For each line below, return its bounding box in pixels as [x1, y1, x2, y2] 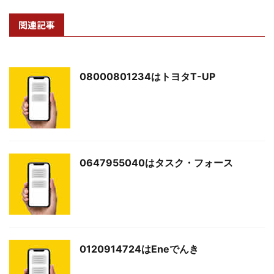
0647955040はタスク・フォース [80, 156, 233, 169]
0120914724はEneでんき [80, 242, 199, 255]
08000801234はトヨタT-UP [80, 70, 215, 83]
